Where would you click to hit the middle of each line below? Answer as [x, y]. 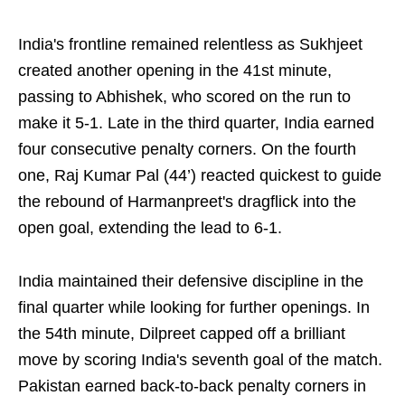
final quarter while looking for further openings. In [194, 308]
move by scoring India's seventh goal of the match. [200, 360]
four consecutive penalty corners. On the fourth [187, 150]
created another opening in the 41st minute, [175, 71]
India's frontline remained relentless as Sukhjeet [190, 45]
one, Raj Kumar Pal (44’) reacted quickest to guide [200, 176]
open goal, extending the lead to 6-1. [150, 228]
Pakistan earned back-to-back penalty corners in [192, 386]
